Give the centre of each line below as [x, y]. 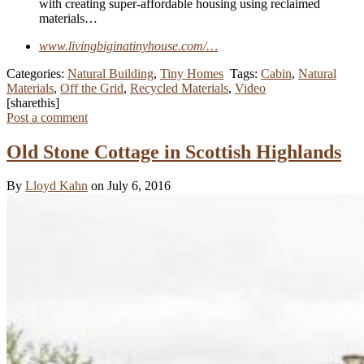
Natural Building [110, 73]
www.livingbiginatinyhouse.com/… [128, 45]
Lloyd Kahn [56, 186]
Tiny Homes [192, 73]
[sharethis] [33, 102]
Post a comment [47, 117]
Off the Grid [92, 88]
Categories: [37, 73]
